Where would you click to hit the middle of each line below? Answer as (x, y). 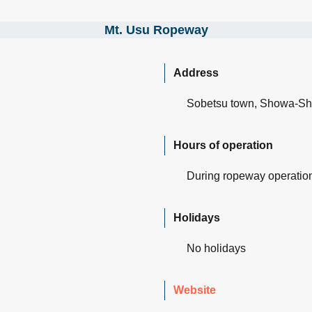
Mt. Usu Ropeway (156, 30)
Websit (192, 290)
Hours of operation (223, 145)
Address (196, 72)
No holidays (216, 248)
